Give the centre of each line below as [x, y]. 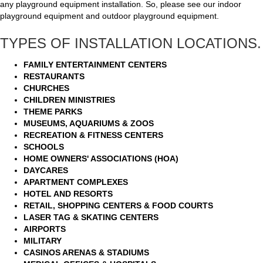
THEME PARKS [53, 112]
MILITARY [43, 241]
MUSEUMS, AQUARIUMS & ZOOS [89, 123]
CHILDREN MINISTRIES [69, 100]
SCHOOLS [44, 147]
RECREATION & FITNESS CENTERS [93, 135]
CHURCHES [46, 88]
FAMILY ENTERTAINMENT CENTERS [95, 65]
